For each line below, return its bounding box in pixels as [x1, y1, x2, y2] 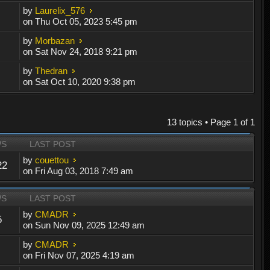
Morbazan [35, 35, 75, 46]
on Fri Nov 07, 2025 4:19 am [23, 250, 135, 260]
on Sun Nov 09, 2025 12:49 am [23, 219, 145, 230]
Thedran [35, 65, 68, 76]
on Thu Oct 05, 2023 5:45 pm [23, 16, 138, 27]
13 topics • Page [166, 116, 233, 127]
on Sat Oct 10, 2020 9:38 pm [23, 76, 136, 87]
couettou [35, 154, 69, 165]
